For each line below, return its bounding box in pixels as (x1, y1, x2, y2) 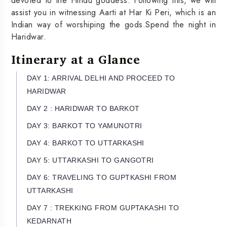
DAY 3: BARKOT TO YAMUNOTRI (27, 121, 142, 130)
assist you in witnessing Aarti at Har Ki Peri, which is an (11, 6, 216, 18)
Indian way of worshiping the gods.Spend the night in (11, 18, 216, 30)
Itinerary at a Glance (11, 49, 140, 69)
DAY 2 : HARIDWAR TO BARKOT (27, 104, 140, 112)
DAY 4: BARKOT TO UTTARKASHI (27, 138, 144, 147)
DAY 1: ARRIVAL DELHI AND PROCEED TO (27, 73, 175, 82)
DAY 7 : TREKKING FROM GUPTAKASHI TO (27, 203, 179, 212)
